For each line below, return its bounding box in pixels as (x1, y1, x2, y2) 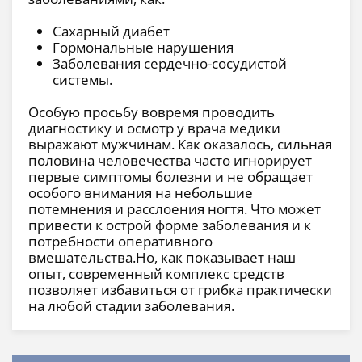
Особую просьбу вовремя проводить (28, 103, 275, 122)
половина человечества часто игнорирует (28, 151, 312, 170)
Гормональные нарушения (53, 38, 234, 57)
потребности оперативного (28, 232, 213, 251)
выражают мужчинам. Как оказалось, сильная (28, 135, 332, 154)
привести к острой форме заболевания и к (28, 216, 311, 235)
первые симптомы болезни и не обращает (28, 167, 313, 187)
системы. (53, 70, 112, 90)
